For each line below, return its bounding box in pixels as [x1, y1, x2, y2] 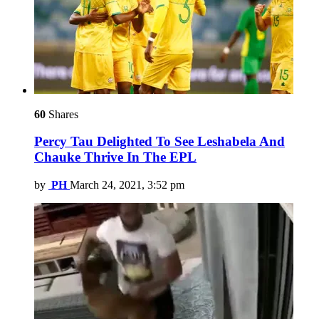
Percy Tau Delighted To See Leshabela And [34, 134, 285, 150]
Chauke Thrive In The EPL [34, 150, 197, 165]
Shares [46, 108, 78, 120]
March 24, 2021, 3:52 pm [70, 179, 184, 192]
